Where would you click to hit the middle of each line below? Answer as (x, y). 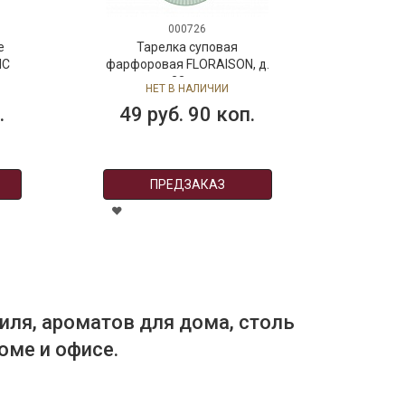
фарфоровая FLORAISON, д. (187, 64)
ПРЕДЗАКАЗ (187, 184)
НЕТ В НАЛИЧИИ (188, 89)
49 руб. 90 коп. (188, 114)
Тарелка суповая (188, 47)
